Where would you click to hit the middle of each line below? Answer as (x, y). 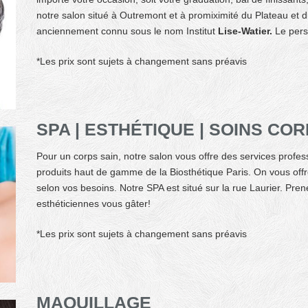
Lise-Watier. (247, 31)
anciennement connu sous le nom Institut (128, 31)
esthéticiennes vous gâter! (94, 204)
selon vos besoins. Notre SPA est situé (121, 188)
